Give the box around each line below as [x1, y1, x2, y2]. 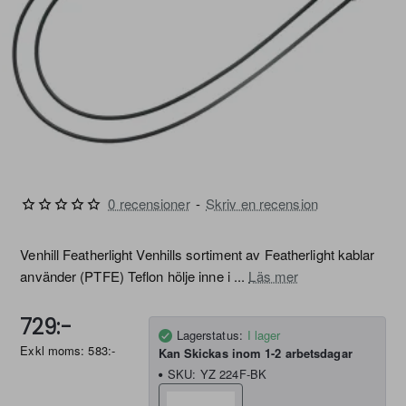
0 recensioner [108, 194, 190, 213]
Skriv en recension [206, 194, 318, 213]
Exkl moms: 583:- [20, 342, 115, 359]
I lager [246, 326, 281, 343]
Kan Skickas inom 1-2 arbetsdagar [158, 344, 353, 362]
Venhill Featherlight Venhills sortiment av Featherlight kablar [20, 245, 375, 264]
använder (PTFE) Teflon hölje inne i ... [20, 266, 249, 285]
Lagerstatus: [176, 326, 243, 343]
